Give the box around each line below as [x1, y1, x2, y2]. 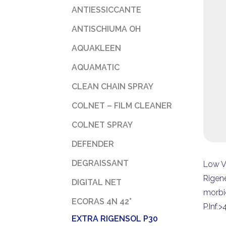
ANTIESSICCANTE [72, 5, 141, 15]
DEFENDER [72, 139, 114, 149]
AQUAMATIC [72, 63, 120, 72]
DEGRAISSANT [72, 158, 129, 168]
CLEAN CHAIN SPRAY [72, 82, 153, 91]
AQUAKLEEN [72, 43, 121, 53]
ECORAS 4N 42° [72, 197, 132, 206]
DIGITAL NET [72, 178, 122, 187]
